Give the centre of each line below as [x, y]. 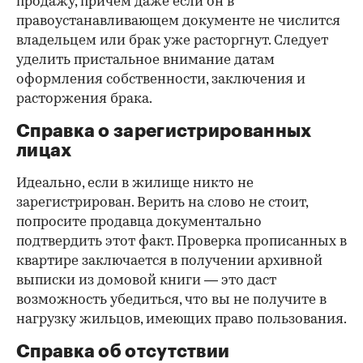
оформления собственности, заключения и [161, 80]
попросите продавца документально [139, 223]
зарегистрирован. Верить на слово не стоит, [162, 203]
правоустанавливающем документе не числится [178, 22]
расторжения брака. [84, 100]
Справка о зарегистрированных [164, 132]
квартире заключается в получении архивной [169, 262]
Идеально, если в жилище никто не [135, 184]
